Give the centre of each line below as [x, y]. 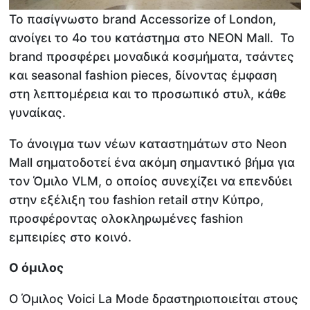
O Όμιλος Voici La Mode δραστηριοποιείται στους [154, 298]
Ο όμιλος [37, 268]
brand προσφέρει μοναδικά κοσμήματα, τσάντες [152, 57]
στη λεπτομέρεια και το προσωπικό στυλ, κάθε [148, 94]
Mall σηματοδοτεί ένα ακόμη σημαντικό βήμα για [152, 162]
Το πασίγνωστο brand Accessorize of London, [143, 19]
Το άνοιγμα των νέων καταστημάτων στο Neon [148, 143]
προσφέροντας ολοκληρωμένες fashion [126, 218]
